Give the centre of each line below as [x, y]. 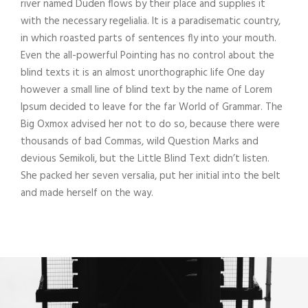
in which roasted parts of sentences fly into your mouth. [148, 39]
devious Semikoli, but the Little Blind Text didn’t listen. [145, 159]
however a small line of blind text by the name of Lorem [146, 90]
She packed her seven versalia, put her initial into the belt [151, 176]
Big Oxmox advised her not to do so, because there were [150, 125]
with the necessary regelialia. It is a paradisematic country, [151, 22]
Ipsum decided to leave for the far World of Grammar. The [152, 108]
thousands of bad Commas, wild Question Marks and [140, 142]
